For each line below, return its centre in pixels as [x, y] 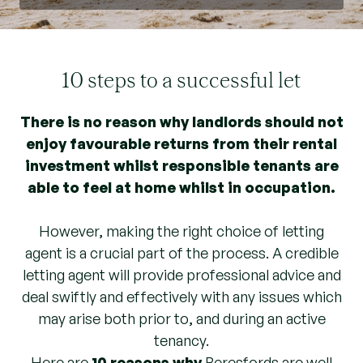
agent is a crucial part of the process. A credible [181, 253]
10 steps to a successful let [181, 79]
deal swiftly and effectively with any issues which [181, 297]
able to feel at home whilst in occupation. [181, 187]
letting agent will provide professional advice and [181, 275]
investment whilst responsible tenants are [181, 165]
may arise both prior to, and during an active [181, 318]
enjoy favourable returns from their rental [181, 143]
